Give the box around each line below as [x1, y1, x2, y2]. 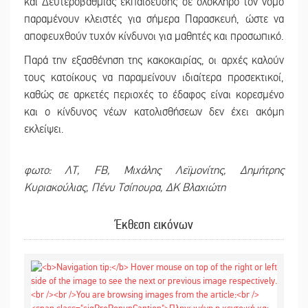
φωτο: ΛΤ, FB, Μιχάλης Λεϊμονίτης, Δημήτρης [24, 164, 284, 178]
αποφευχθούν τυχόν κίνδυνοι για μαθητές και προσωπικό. [24, 30, 283, 44]
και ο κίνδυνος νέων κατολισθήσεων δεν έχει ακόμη [24, 105, 284, 120]
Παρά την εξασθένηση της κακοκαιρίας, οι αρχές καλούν [24, 54, 284, 68]
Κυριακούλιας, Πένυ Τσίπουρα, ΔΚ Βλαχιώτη [24, 181, 225, 195]
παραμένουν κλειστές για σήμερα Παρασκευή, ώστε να [24, 12, 284, 27]
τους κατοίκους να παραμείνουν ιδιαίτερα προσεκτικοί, [24, 71, 284, 85]
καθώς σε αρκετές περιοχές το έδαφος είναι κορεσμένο [24, 88, 284, 102]
